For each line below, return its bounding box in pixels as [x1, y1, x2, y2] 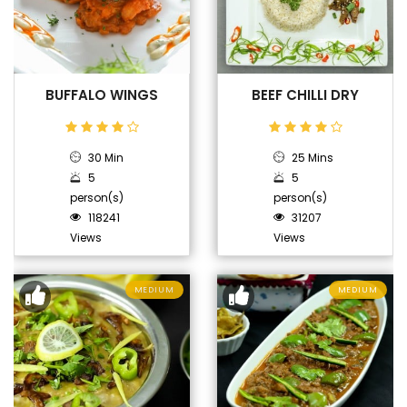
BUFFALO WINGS [45, 85, 158, 104]
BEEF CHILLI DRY [252, 85, 359, 104]
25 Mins [289, 150, 334, 165]
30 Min [85, 150, 124, 165]
